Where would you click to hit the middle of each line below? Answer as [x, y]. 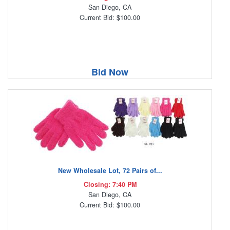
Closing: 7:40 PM [110, 185]
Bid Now [110, 72]
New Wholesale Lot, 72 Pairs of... [110, 171]
